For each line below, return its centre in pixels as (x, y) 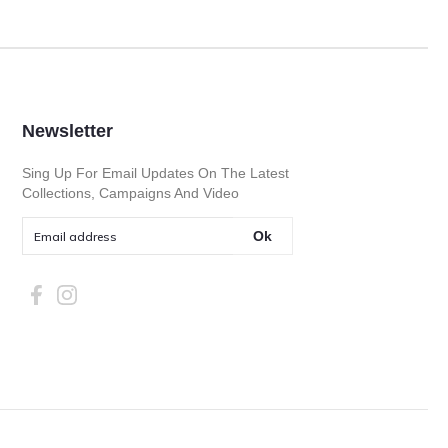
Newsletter (67, 131)
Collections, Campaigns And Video (130, 193)
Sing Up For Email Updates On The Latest (155, 173)
